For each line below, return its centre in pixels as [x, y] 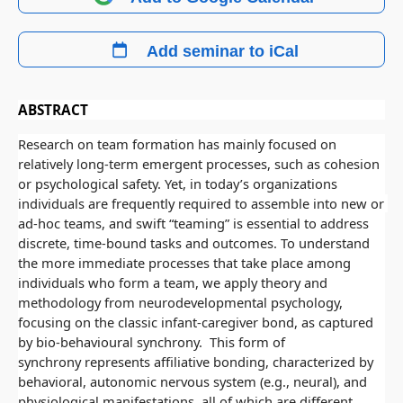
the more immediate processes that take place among [184, 263]
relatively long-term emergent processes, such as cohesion [199, 164]
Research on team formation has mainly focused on [177, 144]
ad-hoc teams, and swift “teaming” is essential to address [193, 223]
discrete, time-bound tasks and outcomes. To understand [194, 243]
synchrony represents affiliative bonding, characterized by [196, 362]
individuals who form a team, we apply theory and [173, 282]
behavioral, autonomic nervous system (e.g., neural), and [193, 381]
